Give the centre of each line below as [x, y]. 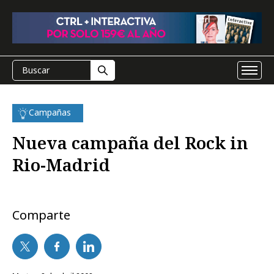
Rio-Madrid [61, 165]
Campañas [50, 112]
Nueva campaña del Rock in [130, 143]
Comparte [41, 215]
